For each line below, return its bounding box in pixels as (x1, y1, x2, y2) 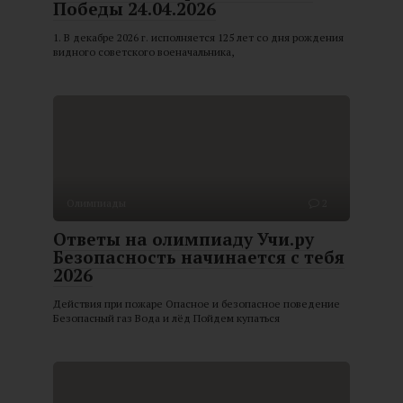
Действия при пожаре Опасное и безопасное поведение (53, 297, 340, 311)
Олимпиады (67, 196, 126, 210)
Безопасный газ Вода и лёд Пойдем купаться (53, 311, 280, 326)
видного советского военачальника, (53, 45, 234, 59)
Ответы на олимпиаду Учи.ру (53, 228, 314, 251)
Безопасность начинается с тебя (53, 246, 345, 269)
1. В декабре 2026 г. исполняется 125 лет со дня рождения (53, 31, 344, 45)
